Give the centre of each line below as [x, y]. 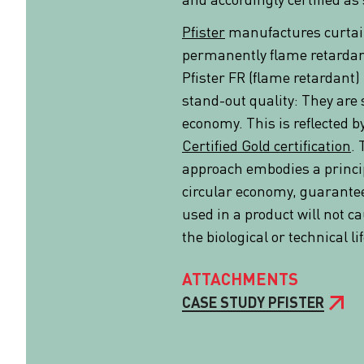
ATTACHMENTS [240, 279]
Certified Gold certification [266, 145]
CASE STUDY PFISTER [253, 302]
